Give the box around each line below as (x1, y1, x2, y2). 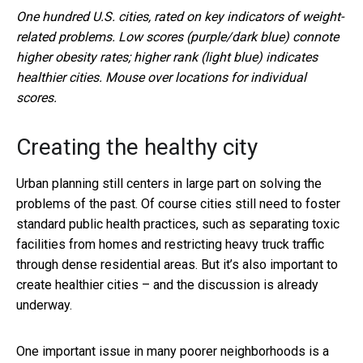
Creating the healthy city (16, 133, 258, 160)
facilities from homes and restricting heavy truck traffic (16, 236, 324, 252)
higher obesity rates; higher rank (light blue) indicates (16, 49, 318, 65)
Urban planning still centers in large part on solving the (16, 175, 322, 191)
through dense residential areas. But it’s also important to (16, 256, 338, 272)
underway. (16, 297, 72, 313)
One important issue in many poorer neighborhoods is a (16, 343, 329, 359)
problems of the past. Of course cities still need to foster (16, 195, 340, 211)
